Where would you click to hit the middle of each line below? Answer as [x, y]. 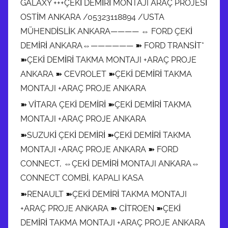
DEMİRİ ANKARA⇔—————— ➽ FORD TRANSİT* [112, 45]
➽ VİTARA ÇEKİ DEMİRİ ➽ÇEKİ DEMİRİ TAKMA [106, 104]
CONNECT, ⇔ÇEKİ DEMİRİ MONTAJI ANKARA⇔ [110, 163]
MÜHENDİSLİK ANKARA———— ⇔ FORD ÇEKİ [106, 31]
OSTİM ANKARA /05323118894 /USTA [92, 17]
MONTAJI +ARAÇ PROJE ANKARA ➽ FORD [99, 149]
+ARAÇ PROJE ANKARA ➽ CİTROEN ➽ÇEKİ [101, 208]
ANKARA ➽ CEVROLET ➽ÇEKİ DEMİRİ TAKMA [106, 74]
